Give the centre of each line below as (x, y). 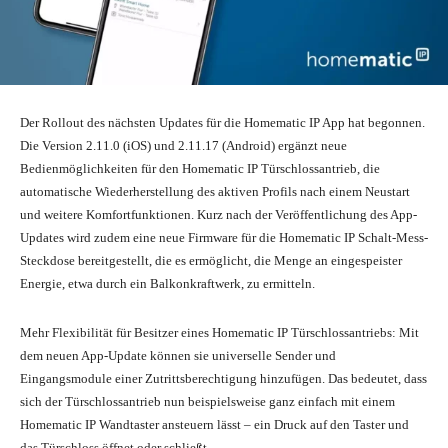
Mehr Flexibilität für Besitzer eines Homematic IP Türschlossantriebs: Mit (219, 332)
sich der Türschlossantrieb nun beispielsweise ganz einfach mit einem (207, 401)
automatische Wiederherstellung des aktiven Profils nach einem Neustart (215, 191)
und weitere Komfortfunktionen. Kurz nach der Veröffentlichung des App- (218, 214)
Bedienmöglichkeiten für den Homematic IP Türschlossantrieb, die (200, 168)
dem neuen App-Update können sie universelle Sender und (178, 355)
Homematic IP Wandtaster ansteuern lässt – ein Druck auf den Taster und (214, 424)
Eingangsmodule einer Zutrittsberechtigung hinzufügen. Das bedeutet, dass (223, 378)
